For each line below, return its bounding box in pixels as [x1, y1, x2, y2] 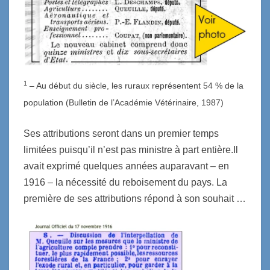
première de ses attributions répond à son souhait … [24, 193, 246, 204]
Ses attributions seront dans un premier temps [24, 128, 219, 139]
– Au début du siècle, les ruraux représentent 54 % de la [27, 81, 243, 91]
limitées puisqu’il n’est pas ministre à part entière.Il [24, 145, 238, 155]
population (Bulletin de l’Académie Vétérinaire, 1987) [24, 98, 224, 108]
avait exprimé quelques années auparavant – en [24, 161, 229, 172]
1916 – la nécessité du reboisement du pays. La [24, 177, 227, 188]
